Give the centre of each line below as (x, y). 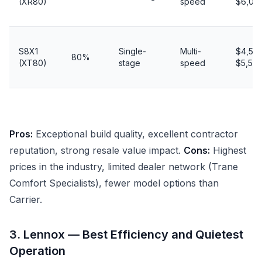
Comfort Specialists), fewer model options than (114, 183)
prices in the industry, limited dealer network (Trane (124, 167)
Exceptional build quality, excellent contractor (135, 134)
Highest (228, 150)
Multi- (191, 51)
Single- (132, 51)
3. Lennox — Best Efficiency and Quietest (126, 235)
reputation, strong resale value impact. (96, 150)
